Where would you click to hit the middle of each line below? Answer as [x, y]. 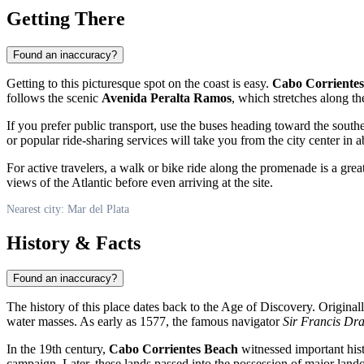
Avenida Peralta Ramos [167, 97]
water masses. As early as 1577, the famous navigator [145, 322]
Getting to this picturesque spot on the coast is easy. [139, 83]
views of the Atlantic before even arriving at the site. [140, 182]
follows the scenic [54, 97]
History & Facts [74, 243]
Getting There [66, 18]
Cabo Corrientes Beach [173, 349]
